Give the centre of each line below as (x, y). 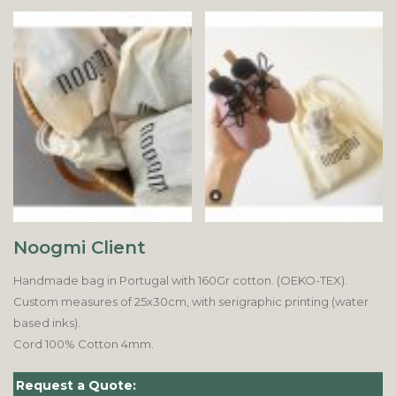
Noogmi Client (80, 247)
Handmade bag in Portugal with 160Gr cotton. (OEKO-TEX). (180, 280)
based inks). (47, 322)
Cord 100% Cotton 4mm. (84, 343)
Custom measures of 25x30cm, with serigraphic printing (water (191, 301)
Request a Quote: (76, 385)
